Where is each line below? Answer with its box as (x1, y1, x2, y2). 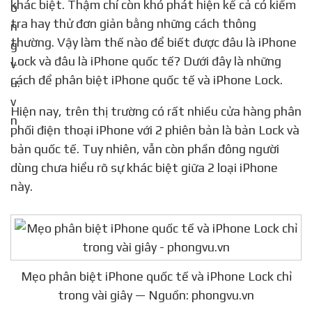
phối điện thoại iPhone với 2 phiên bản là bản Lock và (10, 123, 299, 138)
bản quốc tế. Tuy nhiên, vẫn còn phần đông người (10, 141, 279, 157)
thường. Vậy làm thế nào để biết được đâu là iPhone (10, 35, 297, 50)
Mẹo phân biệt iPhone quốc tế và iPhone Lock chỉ (20, 269, 292, 284)
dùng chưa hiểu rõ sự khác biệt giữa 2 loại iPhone (10, 160, 278, 175)
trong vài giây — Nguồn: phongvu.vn (58, 288, 254, 303)
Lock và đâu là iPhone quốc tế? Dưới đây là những (10, 54, 281, 69)
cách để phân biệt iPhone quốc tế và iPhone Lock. (10, 72, 283, 88)
